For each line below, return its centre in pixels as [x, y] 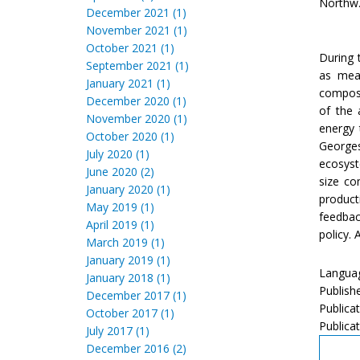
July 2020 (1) [118, 154]
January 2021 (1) [128, 83]
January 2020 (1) [128, 189]
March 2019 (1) [125, 242]
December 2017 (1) [136, 295]
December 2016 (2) [136, 348]
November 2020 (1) [137, 119]
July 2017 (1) [118, 331]
